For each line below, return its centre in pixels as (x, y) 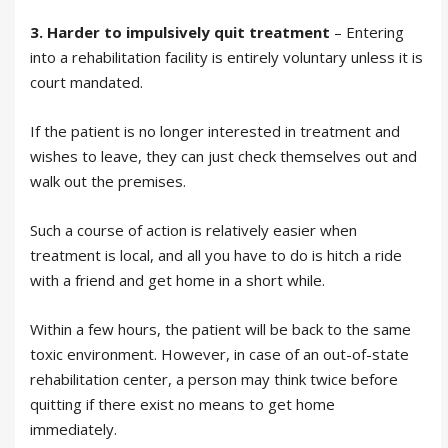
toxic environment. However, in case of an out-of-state (219, 353)
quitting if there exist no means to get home (182, 403)
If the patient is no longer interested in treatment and (215, 130)
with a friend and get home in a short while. (177, 279)
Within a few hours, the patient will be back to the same (220, 328)
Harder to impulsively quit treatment (188, 31)
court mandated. (86, 81)
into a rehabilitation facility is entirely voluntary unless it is (226, 56)
